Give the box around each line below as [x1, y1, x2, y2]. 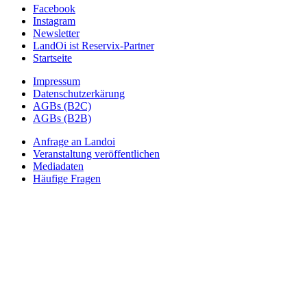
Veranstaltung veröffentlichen [33, 148, 160, 160]
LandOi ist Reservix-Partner [33, 40, 154, 52]
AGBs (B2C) [33, 100, 91, 112]
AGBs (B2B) [33, 112, 91, 125]
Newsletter [33, 27, 79, 40]
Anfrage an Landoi [33, 136, 115, 148]
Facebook [33, 3, 75, 15]
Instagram [33, 15, 75, 27]
